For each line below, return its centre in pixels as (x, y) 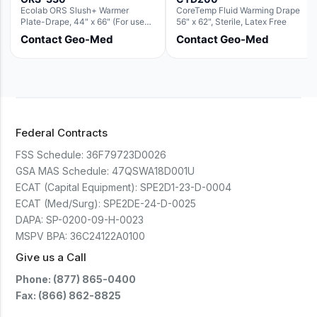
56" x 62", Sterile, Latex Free (231, 22)
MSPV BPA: (42, 236)
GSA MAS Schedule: (63, 171)
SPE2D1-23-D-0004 (186, 187)
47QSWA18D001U (154, 171)
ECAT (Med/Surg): (58, 203)
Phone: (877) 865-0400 (76, 279)
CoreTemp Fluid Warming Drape (238, 10)
